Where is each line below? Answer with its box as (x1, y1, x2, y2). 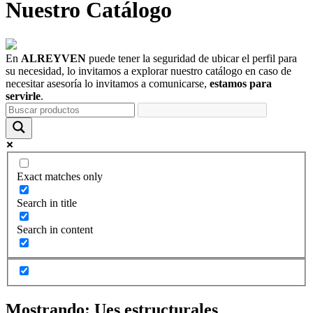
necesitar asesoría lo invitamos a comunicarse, (6, 77, 210, 89)
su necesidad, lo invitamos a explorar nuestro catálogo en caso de (6, 64, 291, 77)
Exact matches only (17, 170, 103, 183)
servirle (6, 89, 41, 102)
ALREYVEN (21, 52, 86, 64)
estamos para (210, 77, 272, 89)
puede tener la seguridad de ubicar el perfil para (86, 52, 297, 64)
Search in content (17, 224, 93, 236)
